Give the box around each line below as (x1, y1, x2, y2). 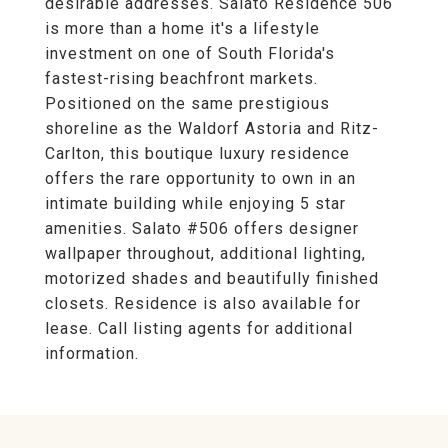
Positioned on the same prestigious (45, 94, 330, 113)
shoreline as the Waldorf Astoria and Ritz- (45, 119, 379, 138)
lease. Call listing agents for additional (45, 319, 353, 338)
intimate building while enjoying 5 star (45, 194, 346, 213)
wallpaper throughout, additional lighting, (45, 244, 366, 263)
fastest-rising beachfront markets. (45, 69, 318, 88)
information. (45, 344, 139, 363)
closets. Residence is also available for (45, 294, 361, 313)
